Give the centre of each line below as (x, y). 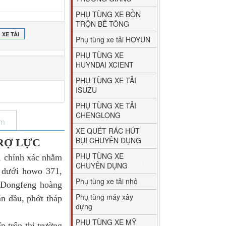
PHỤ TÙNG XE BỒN (108, 14)
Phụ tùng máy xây (105, 196)
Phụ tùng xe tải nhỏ (107, 181)
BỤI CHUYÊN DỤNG (109, 140)
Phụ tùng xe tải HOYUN (113, 39)
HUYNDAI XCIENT (105, 64)
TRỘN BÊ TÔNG (103, 23)
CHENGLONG (98, 115)
